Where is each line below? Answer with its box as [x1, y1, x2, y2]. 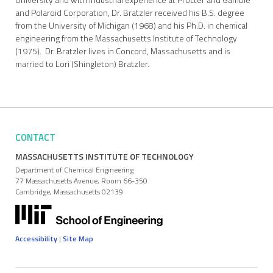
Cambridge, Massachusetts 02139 [15, 186, 123, 197]
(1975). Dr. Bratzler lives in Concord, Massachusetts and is [15, 44, 230, 57]
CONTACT [15, 130, 55, 144]
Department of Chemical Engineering [15, 164, 133, 175]
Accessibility [15, 233, 57, 244]
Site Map [63, 233, 93, 244]
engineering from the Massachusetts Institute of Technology [15, 32, 237, 44]
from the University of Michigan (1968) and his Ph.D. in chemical [15, 19, 247, 32]
